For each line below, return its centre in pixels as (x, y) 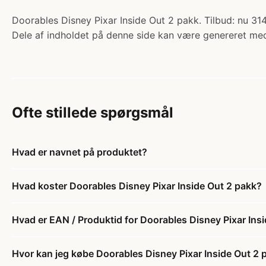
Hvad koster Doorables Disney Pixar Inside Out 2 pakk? (137, 186)
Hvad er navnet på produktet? (80, 152)
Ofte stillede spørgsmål (93, 113)
